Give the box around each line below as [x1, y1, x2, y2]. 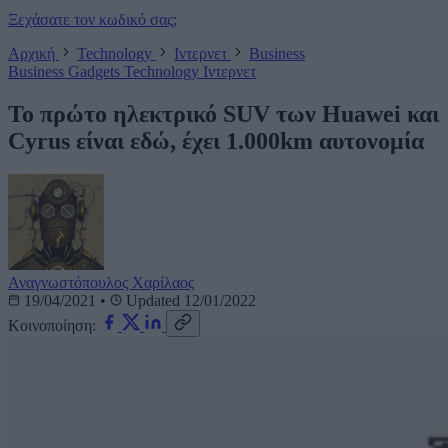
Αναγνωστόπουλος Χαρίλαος [8, 274, 194, 292]
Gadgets [68, 62, 124, 80]
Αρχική [8, 44, 59, 62]
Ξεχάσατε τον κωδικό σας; [8, 10, 177, 28]
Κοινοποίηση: [8, 317, 96, 335]
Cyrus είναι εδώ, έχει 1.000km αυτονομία [8, 127, 424, 154]
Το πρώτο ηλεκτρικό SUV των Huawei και [8, 100, 439, 127]
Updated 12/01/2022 [122, 292, 256, 310]
